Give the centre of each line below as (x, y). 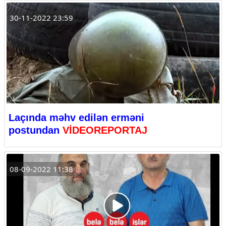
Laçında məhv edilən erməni (76, 117)
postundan (34, 130)
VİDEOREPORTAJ (105, 130)
